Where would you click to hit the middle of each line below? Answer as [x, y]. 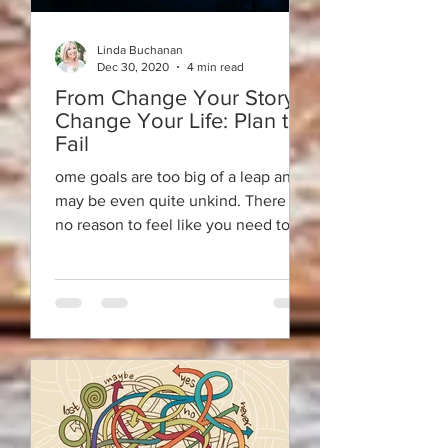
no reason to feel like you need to [172, 224]
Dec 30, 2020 [133, 66]
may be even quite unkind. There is [178, 200]
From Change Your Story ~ [183, 97]
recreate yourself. [116, 248]
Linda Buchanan [140, 50]
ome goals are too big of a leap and [177, 176]
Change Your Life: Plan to [178, 120]
